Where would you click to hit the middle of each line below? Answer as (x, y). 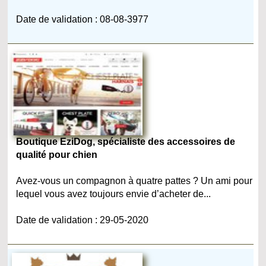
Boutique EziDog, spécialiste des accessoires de (126, 141)
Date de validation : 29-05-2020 (83, 220)
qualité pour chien (57, 154)
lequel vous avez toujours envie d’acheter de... (114, 194)
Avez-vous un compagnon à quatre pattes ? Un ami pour (134, 180)
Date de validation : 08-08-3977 (83, 19)
